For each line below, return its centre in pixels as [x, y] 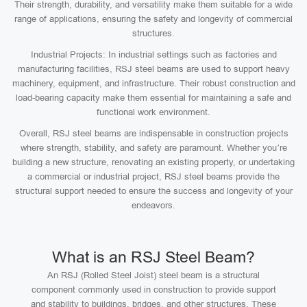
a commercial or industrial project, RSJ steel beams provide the [153, 176]
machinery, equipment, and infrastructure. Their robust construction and [153, 83]
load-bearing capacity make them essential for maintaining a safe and [153, 98]
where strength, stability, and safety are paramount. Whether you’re [153, 148]
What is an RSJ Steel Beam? [153, 257]
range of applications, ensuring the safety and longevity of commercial [153, 19]
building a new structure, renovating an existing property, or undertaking [153, 162]
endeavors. [153, 205]
